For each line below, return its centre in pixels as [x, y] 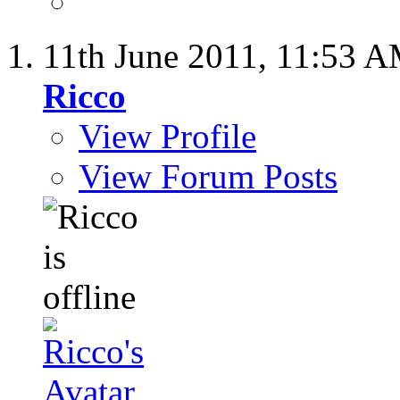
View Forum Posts [208, 177]
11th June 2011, [159, 56]
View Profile [167, 137]
